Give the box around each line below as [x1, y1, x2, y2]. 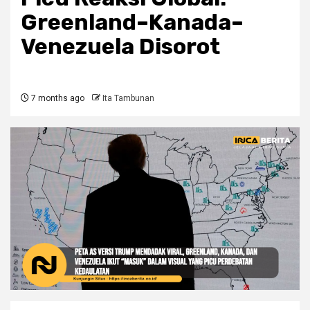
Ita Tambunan [102, 93, 154, 103]
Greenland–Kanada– [21, 8, 244, 35]
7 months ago [29, 93, 84, 103]
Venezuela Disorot [21, 33, 220, 60]
